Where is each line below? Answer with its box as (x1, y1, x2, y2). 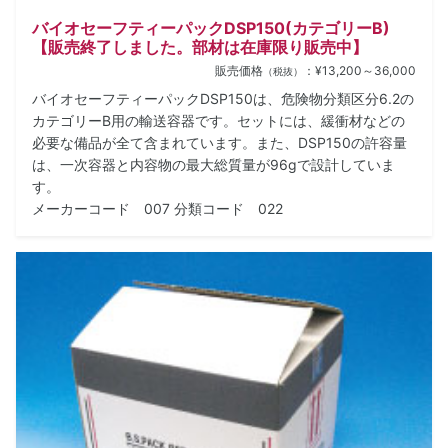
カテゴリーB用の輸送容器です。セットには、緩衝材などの (32, 112, 405, 130)
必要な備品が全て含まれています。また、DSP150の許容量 (32, 134, 407, 152)
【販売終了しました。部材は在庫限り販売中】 (32, 37, 368, 58)
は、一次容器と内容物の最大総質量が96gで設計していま (32, 156, 395, 174)
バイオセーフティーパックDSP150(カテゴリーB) (32, 18, 390, 39)
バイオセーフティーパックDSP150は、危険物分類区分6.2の (32, 90, 414, 108)
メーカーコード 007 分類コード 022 (32, 200, 283, 218)
